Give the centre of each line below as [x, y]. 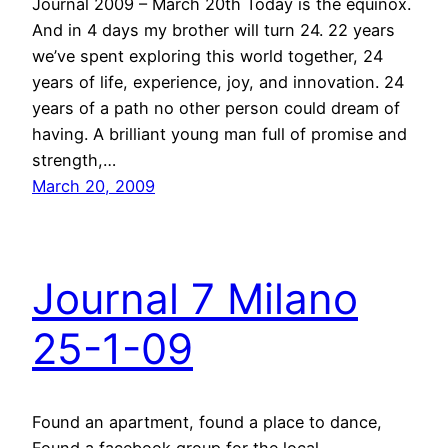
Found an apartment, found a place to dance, [207, 422]
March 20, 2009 [93, 186]
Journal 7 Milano [195, 299]
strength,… [74, 160]
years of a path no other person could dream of [216, 108]
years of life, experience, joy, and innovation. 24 [218, 82]
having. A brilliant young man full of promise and [219, 134]
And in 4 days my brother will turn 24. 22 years [213, 30]
